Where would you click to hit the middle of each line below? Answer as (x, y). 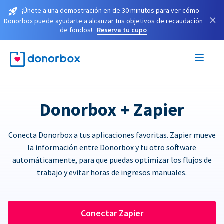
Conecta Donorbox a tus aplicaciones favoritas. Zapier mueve (112, 135)
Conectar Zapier (112, 213)
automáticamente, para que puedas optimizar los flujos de (112, 160)
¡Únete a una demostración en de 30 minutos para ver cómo (110, 10)
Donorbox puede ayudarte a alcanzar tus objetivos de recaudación (103, 21)
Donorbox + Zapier (112, 109)
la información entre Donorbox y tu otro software (112, 147)
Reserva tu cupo (122, 30)
